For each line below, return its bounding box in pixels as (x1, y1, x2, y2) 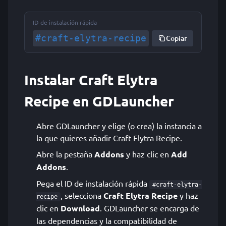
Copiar (166, 33, 187, 43)
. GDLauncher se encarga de (100, 203, 199, 213)
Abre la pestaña (36, 149, 94, 159)
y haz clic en (124, 149, 171, 159)
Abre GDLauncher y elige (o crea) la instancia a (36, 121, 202, 131)
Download (61, 203, 100, 213)
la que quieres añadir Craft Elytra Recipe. (36, 133, 182, 143)
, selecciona (61, 190, 103, 200)
